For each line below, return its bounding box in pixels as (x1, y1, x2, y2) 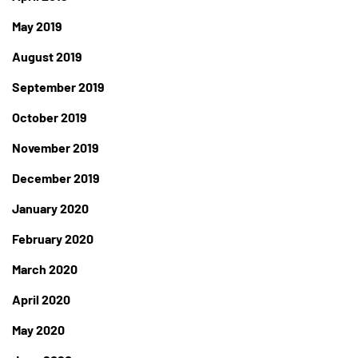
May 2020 (12, 322, 65, 338)
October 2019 (12, 109, 87, 125)
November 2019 (12, 140, 99, 156)
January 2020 (12, 201, 89, 217)
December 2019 (12, 170, 100, 186)
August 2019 (12, 49, 82, 65)
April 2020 (12, 292, 70, 308)
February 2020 (12, 231, 93, 247)
